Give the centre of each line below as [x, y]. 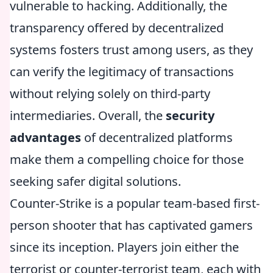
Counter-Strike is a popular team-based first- [135, 203]
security [190, 115]
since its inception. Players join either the [124, 247]
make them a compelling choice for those [127, 159]
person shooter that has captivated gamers [131, 225]
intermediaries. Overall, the [88, 115]
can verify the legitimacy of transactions [122, 72]
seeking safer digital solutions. [95, 181]
